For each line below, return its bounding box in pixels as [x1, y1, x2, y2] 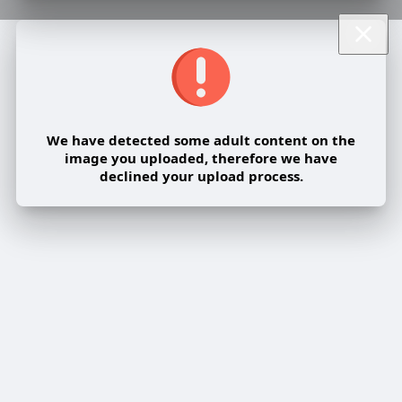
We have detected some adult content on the [47, 131, 355, 150]
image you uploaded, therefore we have [65, 149, 337, 168]
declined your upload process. [99, 167, 303, 186]
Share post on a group [61, 263, 179, 278]
